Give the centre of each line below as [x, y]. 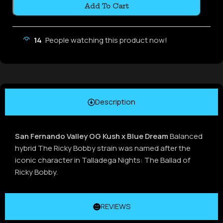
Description [115, 102]
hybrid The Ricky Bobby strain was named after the [103, 148]
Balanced [185, 136]
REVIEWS [115, 207]
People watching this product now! [106, 40]
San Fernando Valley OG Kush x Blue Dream [92, 136]
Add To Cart [107, 6]
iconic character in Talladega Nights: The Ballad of [103, 160]
